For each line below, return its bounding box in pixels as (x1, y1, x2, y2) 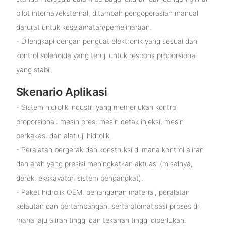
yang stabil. (16, 65, 53, 74)
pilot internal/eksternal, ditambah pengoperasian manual (16, 9, 198, 18)
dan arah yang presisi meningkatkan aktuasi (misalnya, (16, 159, 193, 168)
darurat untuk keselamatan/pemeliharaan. (16, 23, 152, 32)
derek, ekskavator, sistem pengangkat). (16, 173, 143, 182)
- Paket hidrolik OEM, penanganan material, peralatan (16, 187, 190, 196)
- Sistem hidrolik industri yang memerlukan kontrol (16, 102, 178, 111)
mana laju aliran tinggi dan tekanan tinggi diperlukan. (16, 215, 186, 224)
